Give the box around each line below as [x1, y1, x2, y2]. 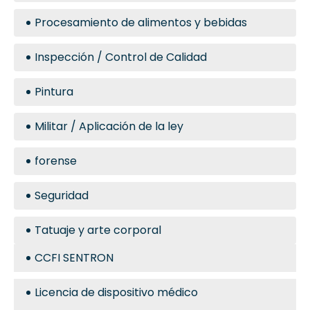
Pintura [35, 84, 73, 100]
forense [35, 153, 77, 169]
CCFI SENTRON [35, 250, 113, 266]
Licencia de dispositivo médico [35, 284, 198, 300]
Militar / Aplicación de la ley [35, 118, 183, 134]
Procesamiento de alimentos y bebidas [35, 15, 247, 30]
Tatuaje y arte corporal [35, 222, 161, 238]
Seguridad [35, 188, 89, 203]
